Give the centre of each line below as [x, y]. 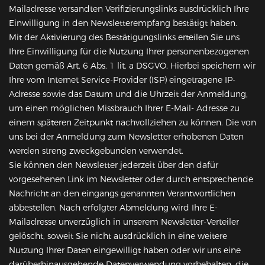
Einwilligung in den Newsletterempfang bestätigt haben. [123, 23]
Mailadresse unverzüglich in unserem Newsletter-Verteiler [124, 222]
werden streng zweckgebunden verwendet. [96, 151]
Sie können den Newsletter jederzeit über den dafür [114, 165]
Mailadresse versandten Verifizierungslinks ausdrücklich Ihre [129, 9]
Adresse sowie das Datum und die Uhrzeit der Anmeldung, [128, 94]
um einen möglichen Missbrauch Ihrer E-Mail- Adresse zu [124, 109]
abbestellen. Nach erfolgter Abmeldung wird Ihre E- [113, 208]
